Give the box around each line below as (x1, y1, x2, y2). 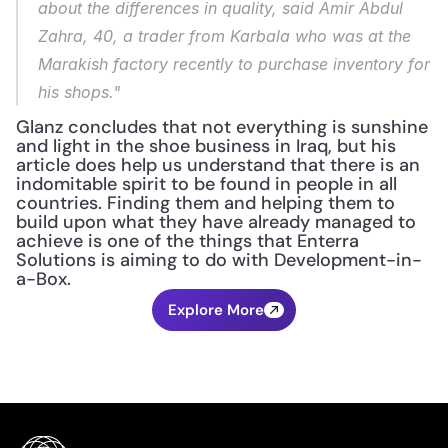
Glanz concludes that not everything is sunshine (16, 115, 428, 139)
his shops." (38, 82, 120, 102)
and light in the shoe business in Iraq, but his (16, 134, 396, 158)
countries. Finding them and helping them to (16, 191, 395, 215)
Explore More (168, 300, 264, 320)
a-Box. (16, 267, 71, 291)
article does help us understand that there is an (16, 153, 420, 177)
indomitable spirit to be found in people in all (16, 172, 397, 196)
